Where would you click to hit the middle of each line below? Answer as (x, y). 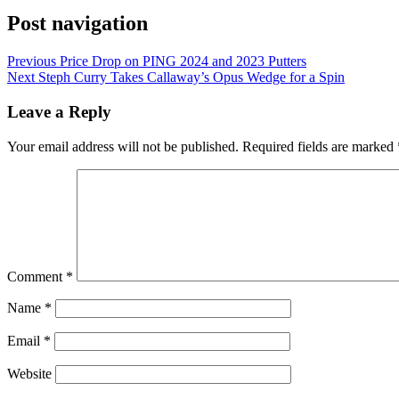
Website (29, 373)
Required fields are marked (320, 146)
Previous (32, 61)
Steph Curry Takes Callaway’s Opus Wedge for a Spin (191, 77)
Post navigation (77, 24)
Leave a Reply (59, 111)
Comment (37, 276)
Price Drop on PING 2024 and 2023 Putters (183, 61)
